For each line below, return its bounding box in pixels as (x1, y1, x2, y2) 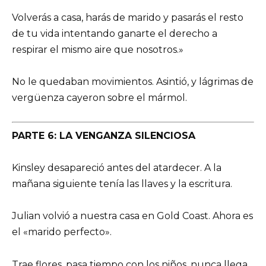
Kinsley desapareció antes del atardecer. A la (12, 162, 221, 174)
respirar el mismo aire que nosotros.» (12, 43, 183, 55)
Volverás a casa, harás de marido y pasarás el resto (12, 11, 243, 23)
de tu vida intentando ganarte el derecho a (12, 27, 217, 39)
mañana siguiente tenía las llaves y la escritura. (12, 178, 232, 190)
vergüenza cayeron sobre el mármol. (12, 91, 187, 103)
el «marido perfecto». (12, 226, 112, 238)
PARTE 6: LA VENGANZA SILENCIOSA (12, 129, 195, 141)
